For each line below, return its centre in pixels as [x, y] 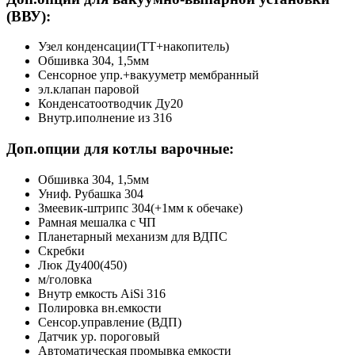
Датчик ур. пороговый [99, 336]
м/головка [65, 279]
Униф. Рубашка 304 [91, 193]
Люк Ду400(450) [82, 265]
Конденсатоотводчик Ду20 [111, 104]
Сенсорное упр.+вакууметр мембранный [149, 75]
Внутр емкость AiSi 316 [102, 293]
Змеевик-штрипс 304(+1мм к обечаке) [140, 208]
